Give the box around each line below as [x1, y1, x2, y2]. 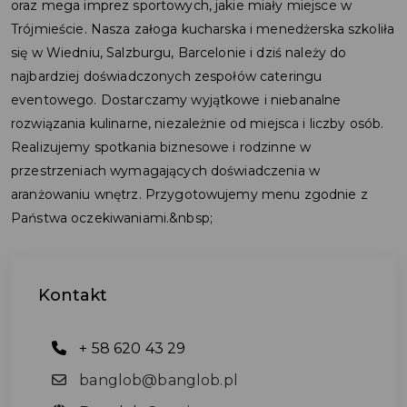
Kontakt [38, 285, 107, 305]
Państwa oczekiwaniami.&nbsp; [11, 210, 213, 226]
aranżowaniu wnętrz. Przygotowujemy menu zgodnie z [11, 186, 368, 203]
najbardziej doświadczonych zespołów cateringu [11, 68, 323, 84]
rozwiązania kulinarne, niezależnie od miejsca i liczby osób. [11, 115, 384, 132]
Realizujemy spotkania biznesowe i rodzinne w [11, 139, 312, 155]
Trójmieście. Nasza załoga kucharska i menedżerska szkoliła [11, 21, 395, 37]
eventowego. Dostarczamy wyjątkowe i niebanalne [11, 92, 342, 108]
